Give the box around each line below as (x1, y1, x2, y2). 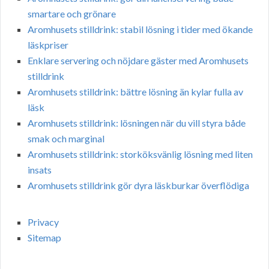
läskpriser (28, 39, 68, 51)
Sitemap (28, 232, 61, 244)
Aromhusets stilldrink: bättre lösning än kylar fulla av (28, 86, 243, 98)
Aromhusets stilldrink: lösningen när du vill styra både (28, 117, 246, 129)
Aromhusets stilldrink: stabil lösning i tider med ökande (28, 23, 253, 35)
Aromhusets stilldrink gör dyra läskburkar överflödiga (28, 180, 249, 192)
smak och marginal (28, 133, 104, 145)
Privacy (28, 216, 59, 228)
